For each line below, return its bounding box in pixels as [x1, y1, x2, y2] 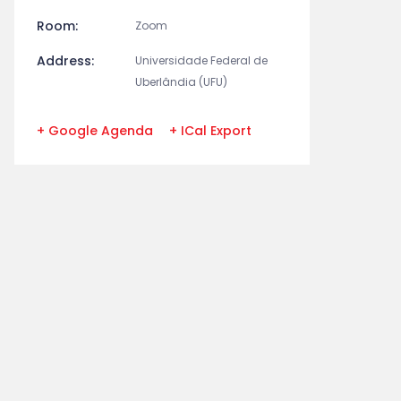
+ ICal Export [169, 122, 252, 140]
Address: [37, 52, 94, 70]
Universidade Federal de [135, 53, 268, 68]
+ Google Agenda [37, 122, 153, 140]
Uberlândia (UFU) [135, 74, 227, 90]
